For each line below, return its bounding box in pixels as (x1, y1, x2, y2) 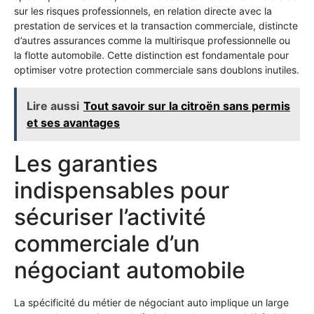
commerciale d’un (14, 229, 200, 257)
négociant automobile (14, 256, 245, 284)
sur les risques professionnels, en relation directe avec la (14, 5, 272, 18)
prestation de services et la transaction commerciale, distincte (14, 20, 298, 32)
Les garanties (14, 149, 158, 177)
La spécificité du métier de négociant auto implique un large (14, 296, 289, 308)
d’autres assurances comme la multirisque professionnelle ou (14, 34, 290, 47)
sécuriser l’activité (14, 203, 206, 231)
